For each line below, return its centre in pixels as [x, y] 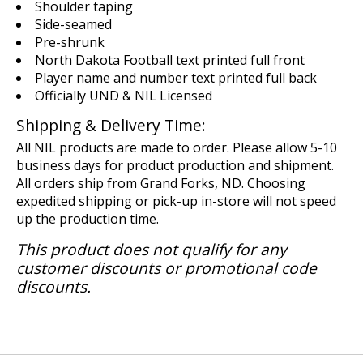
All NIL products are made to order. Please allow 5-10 [177, 148]
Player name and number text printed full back [176, 78]
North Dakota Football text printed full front [170, 60]
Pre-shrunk [70, 43]
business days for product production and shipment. [175, 166]
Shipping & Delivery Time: [111, 126]
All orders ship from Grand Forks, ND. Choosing [161, 184]
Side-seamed [73, 25]
